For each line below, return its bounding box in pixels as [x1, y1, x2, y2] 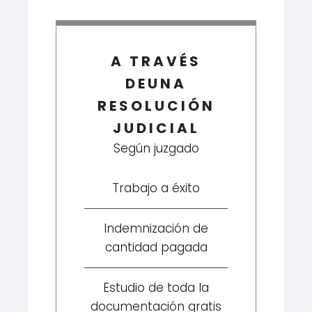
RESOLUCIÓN [97, 95, 215, 116]
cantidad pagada [104, 238, 208, 256]
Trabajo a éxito [112, 179, 200, 196]
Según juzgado [113, 139, 199, 157]
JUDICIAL [112, 118, 200, 138]
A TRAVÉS [111, 51, 201, 71]
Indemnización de [104, 219, 208, 237]
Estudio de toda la [103, 279, 209, 296]
